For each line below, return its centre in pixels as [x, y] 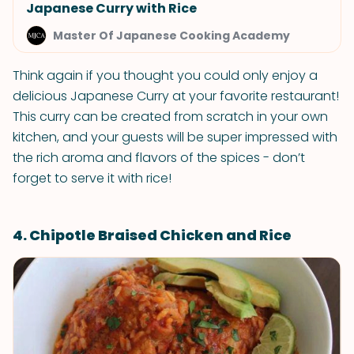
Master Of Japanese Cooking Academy [171, 36]
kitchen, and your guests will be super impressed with [175, 137]
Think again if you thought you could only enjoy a [165, 75]
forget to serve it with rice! [92, 178]
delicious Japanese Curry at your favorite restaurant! [176, 96]
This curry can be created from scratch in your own [170, 117]
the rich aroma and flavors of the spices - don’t [159, 158]
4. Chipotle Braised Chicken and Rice [152, 235]
